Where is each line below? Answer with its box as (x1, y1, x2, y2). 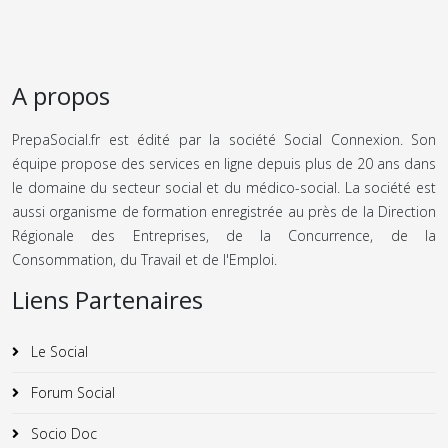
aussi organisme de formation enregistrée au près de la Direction (12, 201, 436, 221)
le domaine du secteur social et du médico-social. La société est (12, 177, 436, 197)
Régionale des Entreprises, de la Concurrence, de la (12, 225, 436, 245)
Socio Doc (27, 423, 97, 443)
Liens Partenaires (12, 282, 203, 316)
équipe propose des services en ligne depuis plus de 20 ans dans (12, 153, 436, 173)
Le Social (27, 341, 88, 361)
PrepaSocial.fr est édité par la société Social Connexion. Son (12, 129, 436, 149)
